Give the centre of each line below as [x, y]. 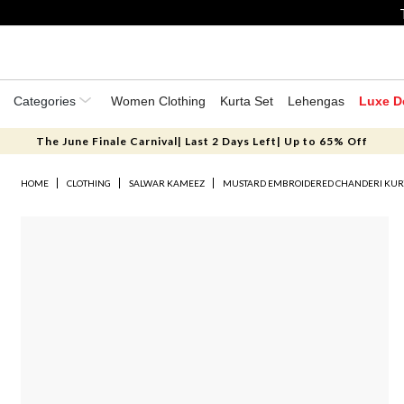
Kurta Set [247, 101]
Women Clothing [158, 101]
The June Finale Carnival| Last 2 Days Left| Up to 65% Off [202, 141]
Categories [46, 101]
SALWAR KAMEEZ [167, 183]
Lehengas [316, 101]
